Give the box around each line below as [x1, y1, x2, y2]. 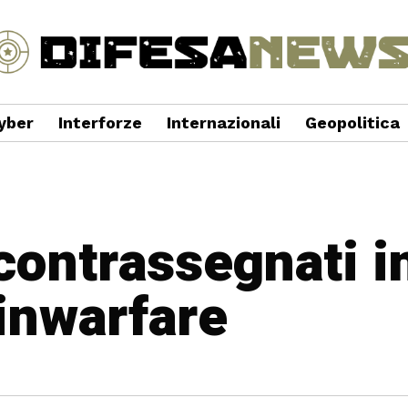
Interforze [57, 113, 142, 132]
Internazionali [166, 113, 280, 132]
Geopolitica [304, 113, 400, 132]
